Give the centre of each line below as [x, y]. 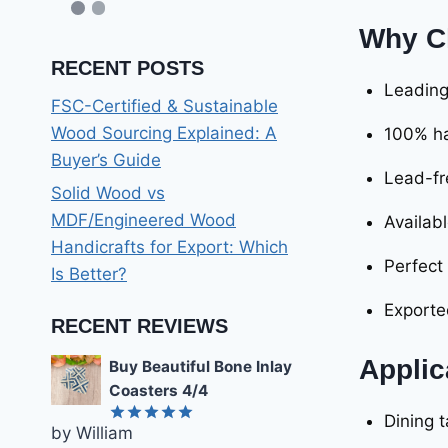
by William [92, 432]
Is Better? [89, 274]
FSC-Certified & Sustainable [164, 105]
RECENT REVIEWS [139, 325]
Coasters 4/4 [158, 390]
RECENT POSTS [127, 67]
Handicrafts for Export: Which [169, 247]
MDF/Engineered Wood [143, 220]
